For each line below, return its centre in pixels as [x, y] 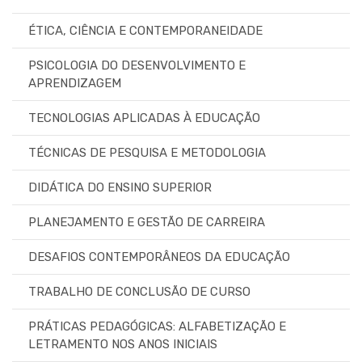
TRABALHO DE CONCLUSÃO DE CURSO [139, 291]
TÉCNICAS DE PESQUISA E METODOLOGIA [147, 152]
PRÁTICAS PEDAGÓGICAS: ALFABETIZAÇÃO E [157, 326]
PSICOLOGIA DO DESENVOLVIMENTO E [137, 65]
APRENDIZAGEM [75, 83]
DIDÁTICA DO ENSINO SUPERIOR [120, 187]
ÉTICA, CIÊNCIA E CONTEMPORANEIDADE [145, 30]
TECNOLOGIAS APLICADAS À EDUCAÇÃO [144, 118]
